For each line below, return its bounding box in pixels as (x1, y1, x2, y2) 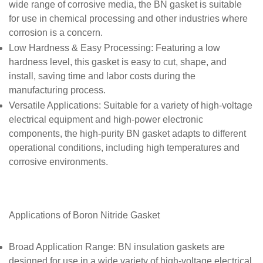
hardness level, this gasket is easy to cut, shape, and (9, 57, 227, 69)
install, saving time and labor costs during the (9, 71, 195, 83)
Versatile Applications (9, 100, 99, 110)
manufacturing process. (9, 85, 106, 97)
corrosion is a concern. (9, 28, 103, 40)
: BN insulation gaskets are (113, 242, 225, 252)
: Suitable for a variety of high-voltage (99, 100, 252, 110)
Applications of (9, 210, 73, 220)
